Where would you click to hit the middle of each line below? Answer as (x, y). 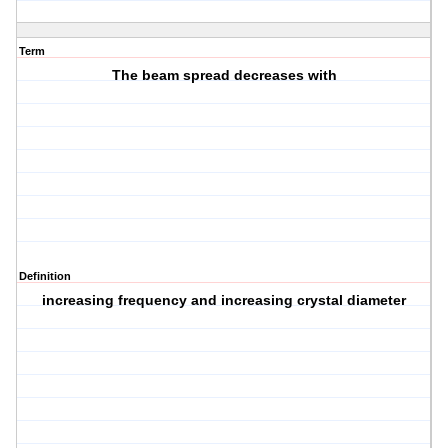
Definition (45, 276)
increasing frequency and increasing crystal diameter (224, 300)
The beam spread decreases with (224, 75)
